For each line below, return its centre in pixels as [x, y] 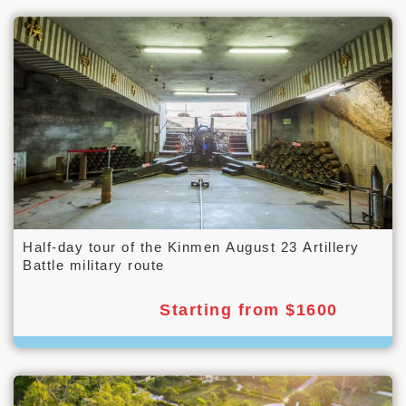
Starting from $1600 [249, 310]
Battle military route [94, 266]
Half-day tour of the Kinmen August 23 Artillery [191, 247]
